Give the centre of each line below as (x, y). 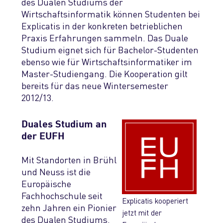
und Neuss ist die (56, 171)
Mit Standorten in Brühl (69, 159)
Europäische (46, 183)
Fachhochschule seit (62, 195)
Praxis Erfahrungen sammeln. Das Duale (105, 37)
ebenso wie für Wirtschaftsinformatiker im (107, 61)
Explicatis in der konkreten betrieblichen (102, 25)
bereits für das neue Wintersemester (95, 85)
